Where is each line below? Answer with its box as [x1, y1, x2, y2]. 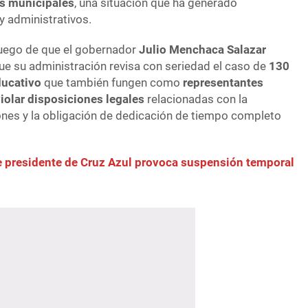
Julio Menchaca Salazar [139, 43, 267, 57]
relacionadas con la [144, 92, 248, 107]
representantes [183, 76, 264, 90]
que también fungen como [41, 76, 184, 90]
